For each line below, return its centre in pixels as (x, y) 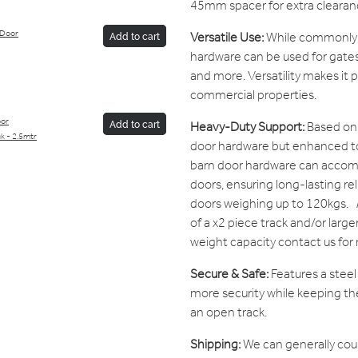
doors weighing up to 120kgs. (272, 205)
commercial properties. (253, 96)
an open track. (228, 313)
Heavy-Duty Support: (247, 128)
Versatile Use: (227, 38)
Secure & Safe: (229, 275)
